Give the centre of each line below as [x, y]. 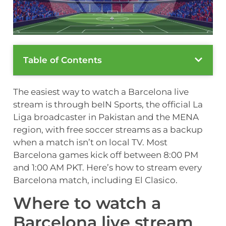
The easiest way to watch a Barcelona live [101, 92]
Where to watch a [87, 203]
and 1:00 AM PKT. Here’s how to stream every [107, 167]
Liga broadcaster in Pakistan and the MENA [106, 117]
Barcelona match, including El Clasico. [95, 180]
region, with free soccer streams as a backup [108, 129]
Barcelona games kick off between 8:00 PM [106, 155]
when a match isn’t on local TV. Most [90, 142]
